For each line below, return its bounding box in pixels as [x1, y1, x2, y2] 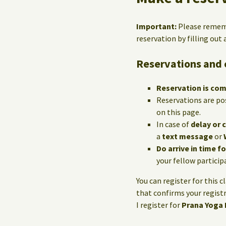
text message [162, 131, 213, 141]
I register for [136, 200, 182, 210]
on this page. [156, 107, 201, 117]
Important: [136, 21, 178, 31]
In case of [156, 119, 191, 129]
